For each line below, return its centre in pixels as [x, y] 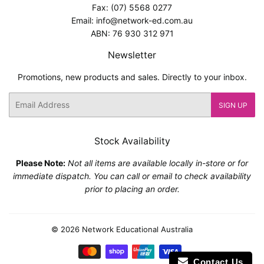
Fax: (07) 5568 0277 [132, 7]
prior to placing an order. [132, 189]
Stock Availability [132, 141]
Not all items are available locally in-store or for [158, 163]
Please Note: [41, 163]
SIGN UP [233, 105]
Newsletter [132, 55]
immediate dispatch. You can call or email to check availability [132, 176]
